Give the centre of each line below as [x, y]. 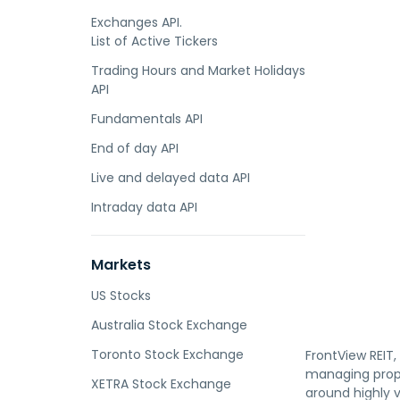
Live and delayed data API [171, 178]
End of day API [135, 148]
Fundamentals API [147, 119]
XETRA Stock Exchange [161, 384]
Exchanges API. [137, 22]
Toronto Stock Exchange [167, 354]
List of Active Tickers [154, 41]
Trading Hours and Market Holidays [198, 71]
